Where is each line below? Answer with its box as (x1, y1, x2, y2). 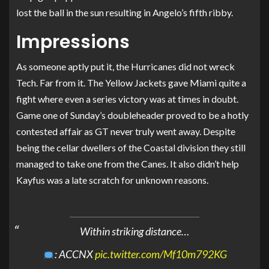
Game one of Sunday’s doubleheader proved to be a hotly (16, 109, 249, 121)
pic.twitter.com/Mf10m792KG (94, 247, 227, 261)
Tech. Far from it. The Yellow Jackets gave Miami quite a (16, 76, 246, 88)
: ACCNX (54, 247, 95, 261)
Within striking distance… (80, 225, 189, 238)
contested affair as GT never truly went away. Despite (16, 125, 235, 137)
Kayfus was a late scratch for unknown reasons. (16, 174, 208, 186)
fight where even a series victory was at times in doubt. (16, 92, 238, 104)
